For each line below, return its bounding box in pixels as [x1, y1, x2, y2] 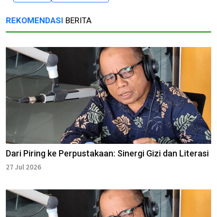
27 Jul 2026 [6, 162, 41, 172]
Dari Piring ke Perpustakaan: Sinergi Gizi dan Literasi [6, 148, 209, 159]
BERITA [63, 15, 92, 26]
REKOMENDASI [6, 15, 63, 26]
